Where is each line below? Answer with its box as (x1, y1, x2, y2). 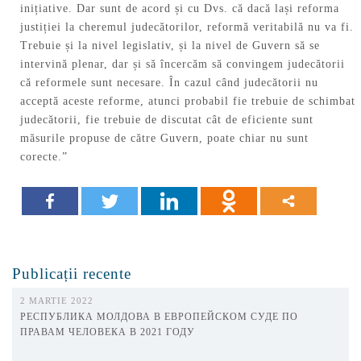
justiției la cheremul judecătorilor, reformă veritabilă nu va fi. (20, 20, 354, 33)
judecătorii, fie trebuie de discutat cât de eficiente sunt (20, 113, 313, 126)
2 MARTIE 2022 (20, 295, 93, 305)
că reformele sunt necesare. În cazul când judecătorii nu (20, 76, 318, 89)
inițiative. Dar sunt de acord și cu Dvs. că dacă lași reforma (20, 2, 339, 15)
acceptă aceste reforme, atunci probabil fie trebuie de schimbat (20, 94, 355, 107)
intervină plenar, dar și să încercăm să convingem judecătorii (20, 57, 345, 70)
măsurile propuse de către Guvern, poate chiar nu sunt (20, 131, 309, 144)
